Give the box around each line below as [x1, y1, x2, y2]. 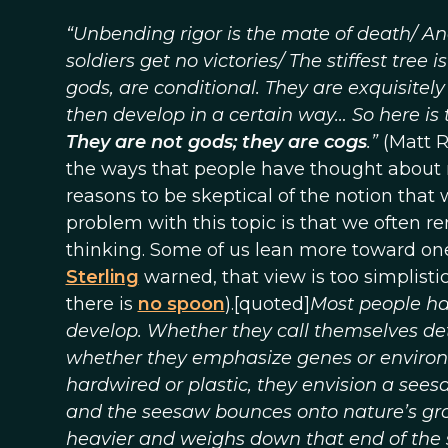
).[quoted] [224, 293, 310, 315]
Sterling [65, 266, 139, 288]
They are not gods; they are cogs [65, 131, 367, 153]
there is [65, 293, 138, 315]
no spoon [137, 293, 225, 315]
